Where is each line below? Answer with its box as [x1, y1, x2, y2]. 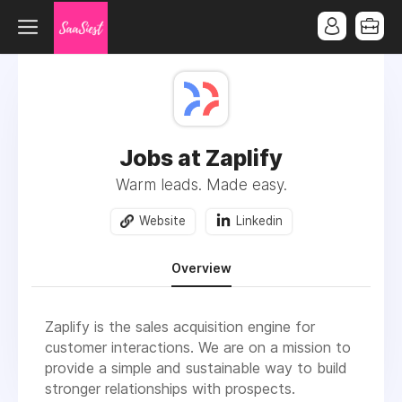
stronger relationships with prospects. [45, 380, 295, 398]
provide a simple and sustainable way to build [45, 359, 347, 378]
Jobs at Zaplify [119, 144, 283, 171]
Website [138, 214, 186, 228]
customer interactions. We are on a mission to [45, 338, 351, 357]
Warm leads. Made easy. [115, 176, 287, 194]
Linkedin [235, 214, 283, 228]
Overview [170, 260, 232, 276]
